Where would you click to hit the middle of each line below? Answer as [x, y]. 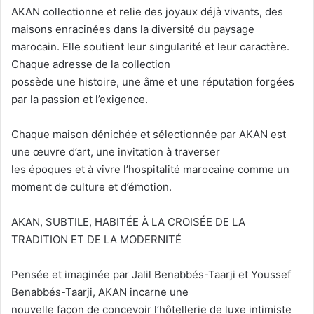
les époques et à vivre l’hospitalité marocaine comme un [150, 170]
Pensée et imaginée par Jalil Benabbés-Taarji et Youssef [151, 275]
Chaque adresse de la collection [91, 64]
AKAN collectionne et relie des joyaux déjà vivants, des [147, 12]
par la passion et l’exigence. [80, 100]
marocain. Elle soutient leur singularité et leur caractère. [150, 47]
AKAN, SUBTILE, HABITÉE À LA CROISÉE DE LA [128, 222]
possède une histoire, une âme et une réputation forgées [153, 82]
